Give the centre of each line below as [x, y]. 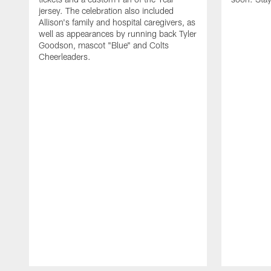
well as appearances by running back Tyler [118, 33]
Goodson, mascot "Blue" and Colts [104, 45]
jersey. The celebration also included [106, 10]
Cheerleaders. [65, 56]
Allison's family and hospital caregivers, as [117, 22]
